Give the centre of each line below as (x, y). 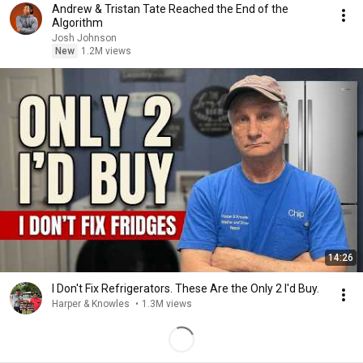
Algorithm (77, 23)
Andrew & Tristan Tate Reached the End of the (170, 9)
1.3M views (167, 304)
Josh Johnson (84, 38)
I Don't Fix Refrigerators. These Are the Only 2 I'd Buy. (186, 288)
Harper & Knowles (92, 304)
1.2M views (106, 51)
